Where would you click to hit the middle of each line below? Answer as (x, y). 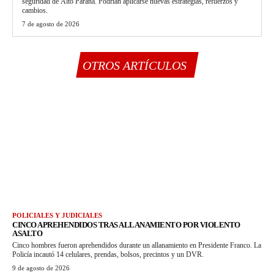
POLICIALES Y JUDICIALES (57, 216)
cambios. (35, 11)
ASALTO (27, 234)
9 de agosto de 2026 (41, 268)
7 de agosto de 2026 (51, 24)
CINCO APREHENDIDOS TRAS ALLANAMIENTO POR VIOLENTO (126, 225)
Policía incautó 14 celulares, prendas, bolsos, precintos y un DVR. (108, 255)
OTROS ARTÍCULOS (134, 66)
